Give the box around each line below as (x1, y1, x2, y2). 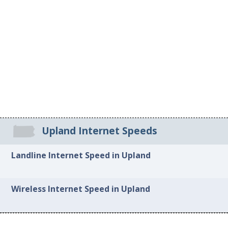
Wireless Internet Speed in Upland (11, 183, 151, 195)
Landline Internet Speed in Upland (11, 149, 151, 161)
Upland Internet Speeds (41, 124, 157, 138)
